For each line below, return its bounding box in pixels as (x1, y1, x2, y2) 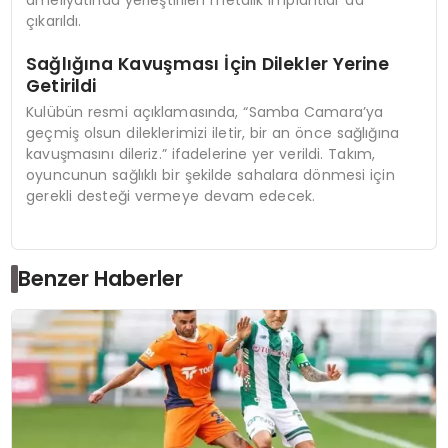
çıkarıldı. (26, 11, 82, 32)
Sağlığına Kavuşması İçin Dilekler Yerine (26, 52, 390, 77)
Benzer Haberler (18, 264, 184, 294)
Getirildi (26, 74, 97, 99)
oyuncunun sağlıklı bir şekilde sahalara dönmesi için (26, 164, 395, 185)
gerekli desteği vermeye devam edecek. (26, 185, 316, 206)
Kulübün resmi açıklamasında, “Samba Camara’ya (26, 101, 384, 122)
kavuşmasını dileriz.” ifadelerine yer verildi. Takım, (26, 143, 376, 164)
